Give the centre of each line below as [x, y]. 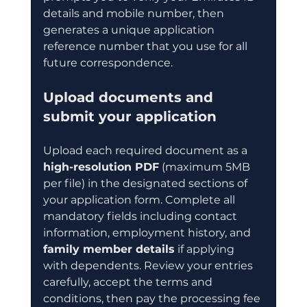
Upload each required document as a [146, 150]
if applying [206, 249]
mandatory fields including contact [141, 216]
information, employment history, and [148, 232]
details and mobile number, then [135, 13]
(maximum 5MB [206, 167]
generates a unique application [130, 29]
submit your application [130, 116]
